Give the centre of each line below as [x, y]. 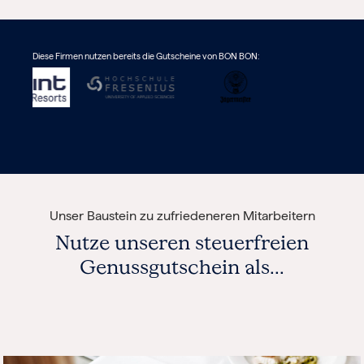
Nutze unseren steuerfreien [182, 243]
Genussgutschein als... [182, 267]
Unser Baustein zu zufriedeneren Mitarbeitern [182, 216]
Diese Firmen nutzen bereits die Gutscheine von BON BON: [146, 56]
